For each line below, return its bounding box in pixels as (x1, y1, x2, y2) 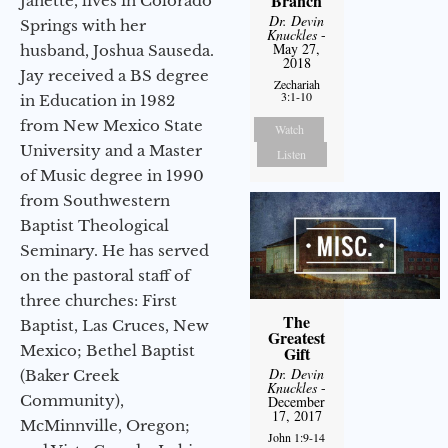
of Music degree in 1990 (20, 165, 204, 185)
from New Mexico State (20, 115, 203, 135)
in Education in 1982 (20, 90, 175, 110)
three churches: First (20, 290, 177, 310)
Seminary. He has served (20, 240, 209, 260)
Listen (277, 146, 307, 163)
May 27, (273, 39, 321, 59)
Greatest (268, 326, 326, 350)
